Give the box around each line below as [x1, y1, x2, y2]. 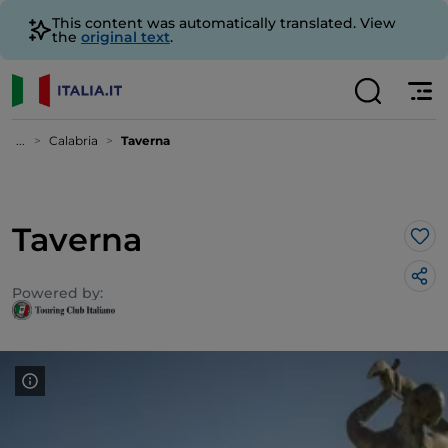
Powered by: [12, 284, 103, 302]
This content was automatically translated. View [52, 14, 396, 32]
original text [81, 28, 170, 46]
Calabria [49, 133, 98, 148]
